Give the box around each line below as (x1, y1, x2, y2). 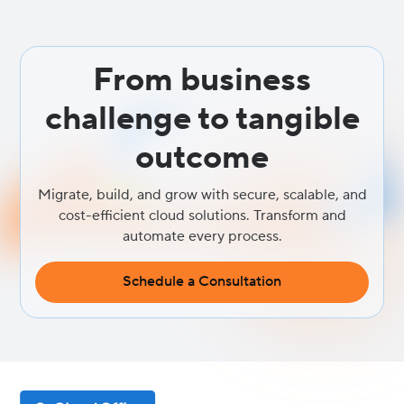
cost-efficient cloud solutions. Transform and (58, 207, 346, 225)
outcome (135, 137, 269, 179)
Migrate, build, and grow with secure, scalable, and (37, 186, 367, 204)
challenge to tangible (44, 98, 360, 140)
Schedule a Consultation (123, 272, 281, 290)
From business (93, 60, 311, 101)
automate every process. (122, 227, 282, 245)
